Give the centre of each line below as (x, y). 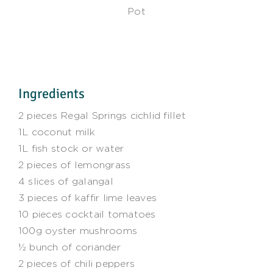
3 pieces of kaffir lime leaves (87, 197)
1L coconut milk (57, 132)
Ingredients (51, 94)
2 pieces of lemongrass (74, 165)
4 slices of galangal (66, 181)
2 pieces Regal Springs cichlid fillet (102, 115)
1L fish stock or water (71, 148)
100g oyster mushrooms (78, 230)
